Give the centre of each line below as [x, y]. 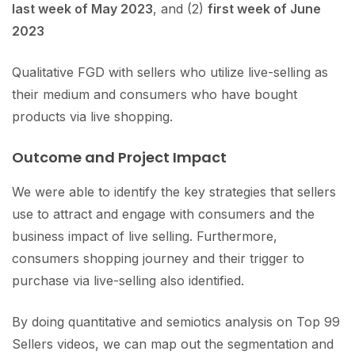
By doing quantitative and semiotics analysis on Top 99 [176, 321]
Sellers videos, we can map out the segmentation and [173, 344]
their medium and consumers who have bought [155, 94]
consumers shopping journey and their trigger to [158, 258]
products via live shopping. [92, 116]
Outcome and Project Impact [119, 157]
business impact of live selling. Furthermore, [145, 236]
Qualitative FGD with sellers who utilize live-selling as [170, 72]
